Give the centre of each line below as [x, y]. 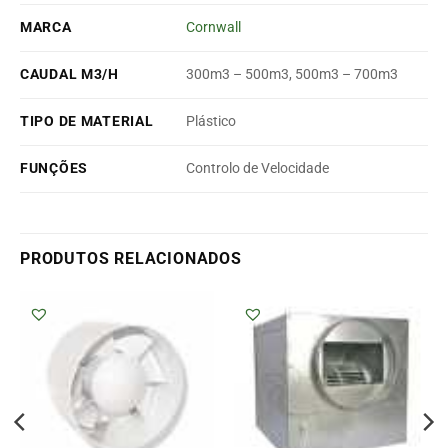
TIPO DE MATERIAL [87, 121]
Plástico [211, 122]
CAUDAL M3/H [69, 74]
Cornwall [214, 28]
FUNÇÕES [54, 168]
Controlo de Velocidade [258, 169]
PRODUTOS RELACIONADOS [131, 258]
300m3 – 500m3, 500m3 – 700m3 [292, 75]
